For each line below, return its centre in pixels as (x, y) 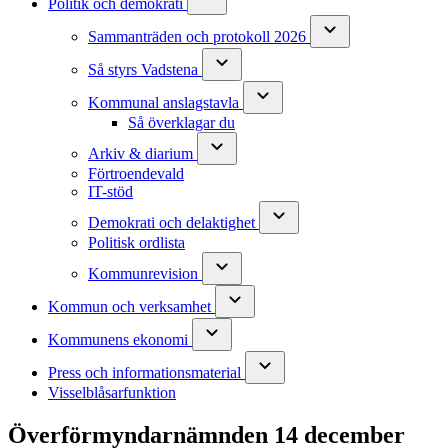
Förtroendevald (136, 174)
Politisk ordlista (136, 243)
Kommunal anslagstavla (165, 103)
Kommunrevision (145, 274)
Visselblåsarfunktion (112, 393)
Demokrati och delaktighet (173, 223)
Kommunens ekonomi (120, 340)
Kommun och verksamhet (131, 307)
